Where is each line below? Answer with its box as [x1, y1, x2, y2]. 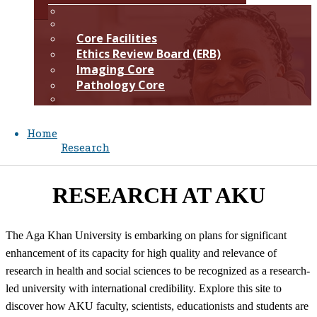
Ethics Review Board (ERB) [76, 45, 221, 62]
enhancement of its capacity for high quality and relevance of [6, 246, 277, 259]
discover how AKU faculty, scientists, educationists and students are [6, 299, 309, 312]
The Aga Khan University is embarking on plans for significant [6, 229, 287, 241]
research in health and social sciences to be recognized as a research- [6, 264, 310, 277]
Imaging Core [76, 61, 154, 77]
